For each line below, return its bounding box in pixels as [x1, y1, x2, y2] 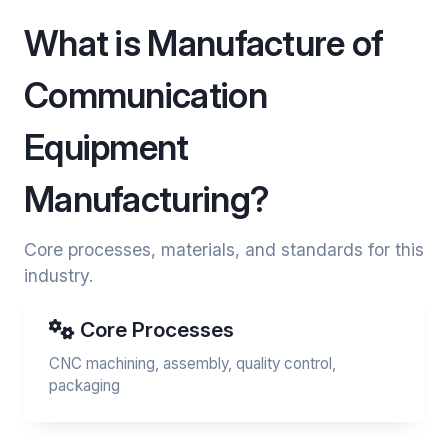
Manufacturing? [24, 178, 269, 220]
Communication [24, 74, 267, 116]
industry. [24, 265, 93, 286]
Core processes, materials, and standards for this [24, 239, 424, 260]
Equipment [24, 126, 189, 168]
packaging [49, 376, 120, 395]
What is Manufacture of [24, 22, 384, 64]
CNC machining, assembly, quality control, [49, 354, 336, 373]
